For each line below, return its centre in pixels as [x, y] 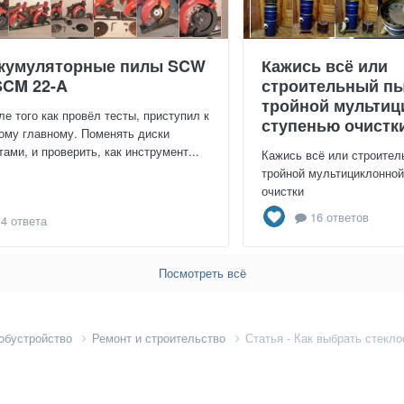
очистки [283, 191]
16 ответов [338, 216]
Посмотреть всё [202, 273]
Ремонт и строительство [161, 338]
